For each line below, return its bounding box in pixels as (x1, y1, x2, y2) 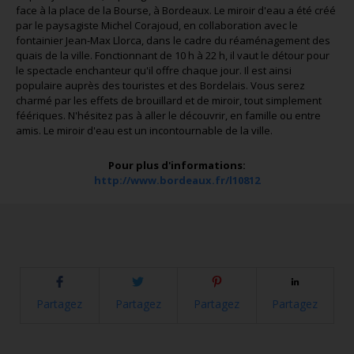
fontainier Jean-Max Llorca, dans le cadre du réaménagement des (16, 33, 330, 47)
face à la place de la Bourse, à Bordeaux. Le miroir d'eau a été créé (16, 3, 336, 17)
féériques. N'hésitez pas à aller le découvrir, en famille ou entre (16, 108, 321, 122)
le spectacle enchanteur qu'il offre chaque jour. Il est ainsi (16, 63, 292, 77)
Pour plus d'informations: (108, 158, 246, 172)
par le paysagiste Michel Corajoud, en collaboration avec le (16, 18, 298, 32)
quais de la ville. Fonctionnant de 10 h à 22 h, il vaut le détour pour (16, 48, 330, 62)
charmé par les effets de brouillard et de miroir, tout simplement (16, 93, 322, 107)
